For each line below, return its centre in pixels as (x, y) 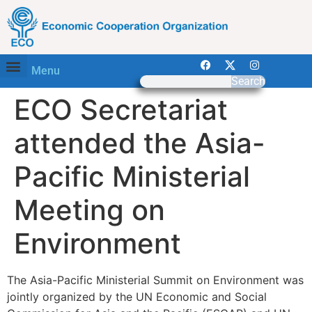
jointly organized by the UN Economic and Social (137, 297)
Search (248, 81)
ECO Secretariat (121, 110)
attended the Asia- (140, 143)
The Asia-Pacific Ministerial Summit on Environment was (155, 280)
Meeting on (89, 210)
